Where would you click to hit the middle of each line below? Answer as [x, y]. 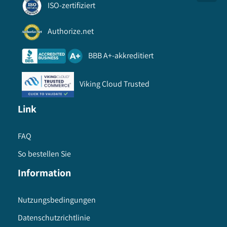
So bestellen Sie [44, 154]
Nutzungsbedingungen [57, 200]
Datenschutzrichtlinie [54, 218]
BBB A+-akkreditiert [121, 55]
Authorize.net [71, 31]
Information [44, 173]
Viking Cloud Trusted [115, 84]
